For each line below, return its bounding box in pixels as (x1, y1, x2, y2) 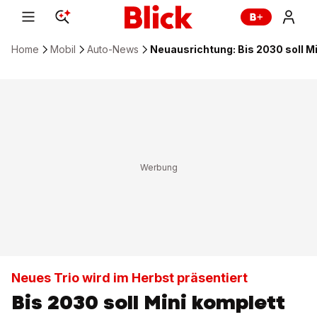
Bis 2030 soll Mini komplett (11, 289, 285, 316)
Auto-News (87, 43, 139, 55)
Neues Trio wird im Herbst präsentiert (11, 270, 248, 285)
